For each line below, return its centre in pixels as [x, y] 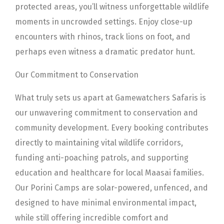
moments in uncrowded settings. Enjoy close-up [104, 21]
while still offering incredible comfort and [92, 217]
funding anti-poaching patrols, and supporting [102, 157]
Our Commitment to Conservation [77, 74]
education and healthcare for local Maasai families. [109, 172]
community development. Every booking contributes [112, 127]
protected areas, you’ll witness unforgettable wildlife [112, 6]
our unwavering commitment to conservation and [106, 112]
